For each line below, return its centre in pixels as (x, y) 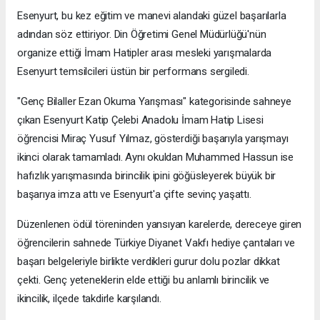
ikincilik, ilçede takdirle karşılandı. (89, 298)
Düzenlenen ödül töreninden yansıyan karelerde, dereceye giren (160, 224)
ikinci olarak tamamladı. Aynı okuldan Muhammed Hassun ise (156, 157)
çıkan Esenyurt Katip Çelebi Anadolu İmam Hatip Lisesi (140, 120)
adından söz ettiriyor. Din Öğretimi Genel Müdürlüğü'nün (142, 34)
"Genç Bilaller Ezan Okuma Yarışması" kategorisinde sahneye (154, 101)
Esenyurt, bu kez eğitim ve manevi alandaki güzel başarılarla (152, 15)
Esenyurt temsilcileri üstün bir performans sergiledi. (133, 71)
